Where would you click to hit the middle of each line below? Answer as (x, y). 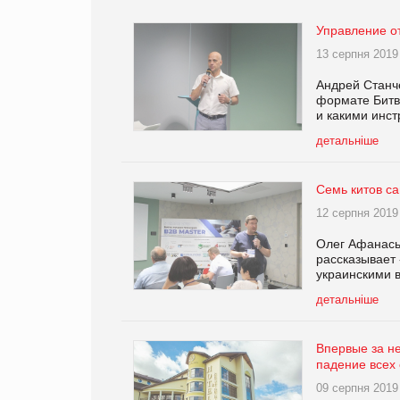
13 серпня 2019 (357, 54)
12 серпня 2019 (357, 212)
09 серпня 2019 (357, 387)
